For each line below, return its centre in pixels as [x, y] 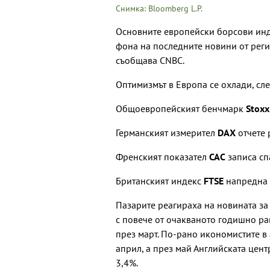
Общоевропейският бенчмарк [181, 109]
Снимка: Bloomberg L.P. [159, 9]
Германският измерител [167, 133]
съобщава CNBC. [150, 61]
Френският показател [162, 157]
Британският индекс [160, 181]
